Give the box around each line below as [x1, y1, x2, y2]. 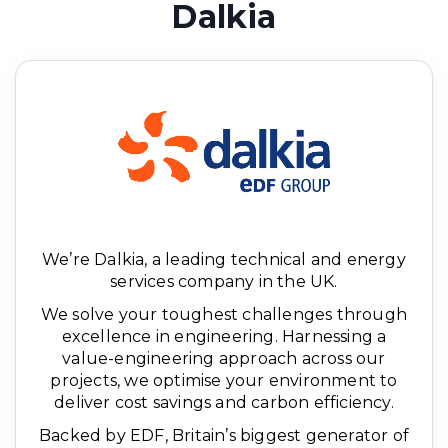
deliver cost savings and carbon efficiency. [54, 393, 394, 413]
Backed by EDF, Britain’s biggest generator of [38, 426, 409, 446]
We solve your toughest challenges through [40, 305, 408, 325]
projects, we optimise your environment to [50, 371, 398, 391]
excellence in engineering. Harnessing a [61, 327, 387, 347]
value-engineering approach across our [62, 349, 386, 369]
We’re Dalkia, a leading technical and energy [42, 250, 406, 270]
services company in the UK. [110, 272, 338, 292]
